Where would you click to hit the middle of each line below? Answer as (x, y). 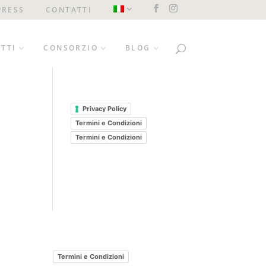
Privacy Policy (105, 109)
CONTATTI (69, 10)
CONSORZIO (71, 47)
